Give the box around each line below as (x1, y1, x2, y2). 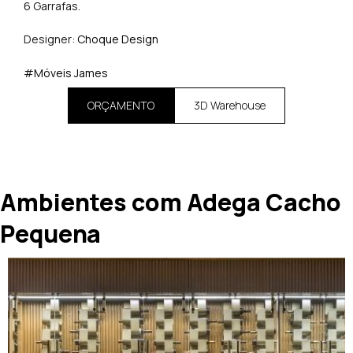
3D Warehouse (194, 98, 266, 113)
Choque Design (77, 32, 158, 47)
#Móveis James (24, 65, 108, 80)
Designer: (24, 32, 77, 47)
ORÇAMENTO (87, 98, 154, 113)
